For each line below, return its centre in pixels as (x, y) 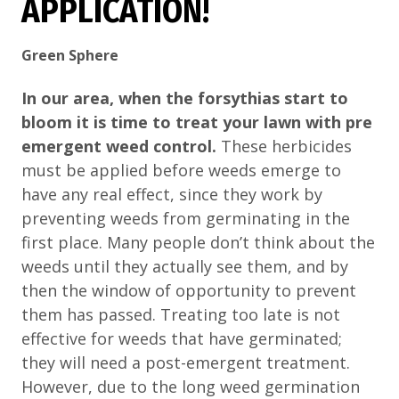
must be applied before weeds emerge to (181, 170)
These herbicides (284, 146)
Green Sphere (70, 55)
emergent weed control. (119, 146)
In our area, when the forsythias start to (185, 98)
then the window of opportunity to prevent (189, 290)
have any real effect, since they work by (172, 194)
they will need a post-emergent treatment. (186, 362)
